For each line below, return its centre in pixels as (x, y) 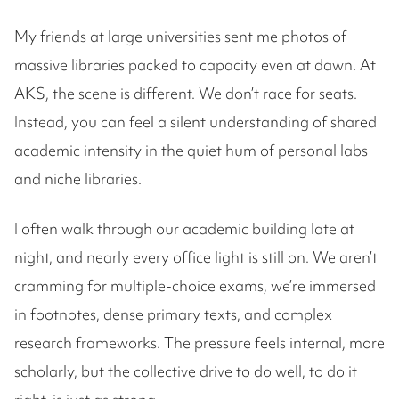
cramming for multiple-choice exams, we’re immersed (195, 285)
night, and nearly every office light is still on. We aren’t (196, 257)
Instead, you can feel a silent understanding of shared (195, 122)
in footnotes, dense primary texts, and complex (173, 314)
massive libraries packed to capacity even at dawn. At (195, 65)
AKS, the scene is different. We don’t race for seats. (186, 93)
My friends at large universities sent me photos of (180, 36)
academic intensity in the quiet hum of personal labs (191, 150)
